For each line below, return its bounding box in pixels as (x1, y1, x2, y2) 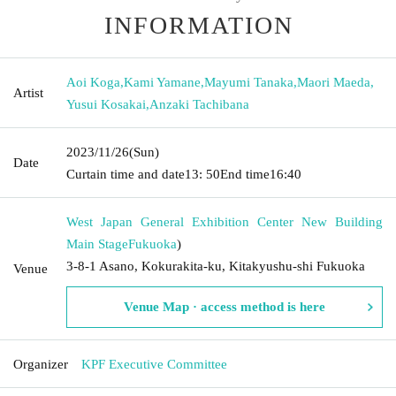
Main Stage (66, 236, 128, 251)
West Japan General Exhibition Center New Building (66, 214, 383, 229)
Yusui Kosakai (66, 96, 146, 111)
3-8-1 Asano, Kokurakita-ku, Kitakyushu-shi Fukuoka (66, 258, 365, 273)
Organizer (13, 356, 68, 371)
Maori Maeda (297, 74, 370, 89)
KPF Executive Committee (81, 356, 227, 371)
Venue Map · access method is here (124, 299, 325, 314)
